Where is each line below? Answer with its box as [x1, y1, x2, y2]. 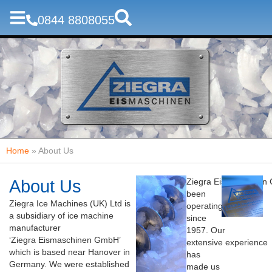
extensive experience [186, 237, 268, 247]
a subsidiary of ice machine [9, 211, 114, 220]
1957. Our [186, 225, 226, 235]
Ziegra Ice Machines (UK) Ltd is [9, 199, 131, 208]
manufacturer [9, 223, 61, 233]
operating [186, 201, 223, 211]
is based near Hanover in [33, 247, 130, 257]
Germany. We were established [9, 259, 129, 269]
